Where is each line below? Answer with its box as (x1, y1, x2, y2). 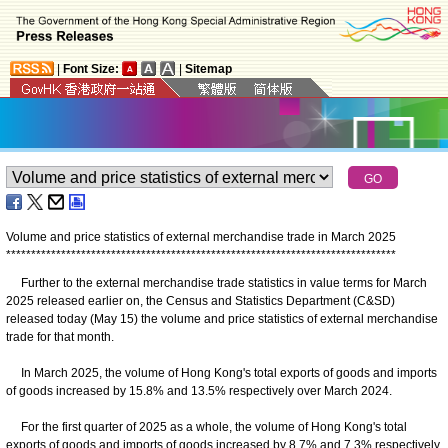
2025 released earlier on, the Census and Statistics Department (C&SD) (6, 293, 395, 308)
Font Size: (63, 61, 119, 76)
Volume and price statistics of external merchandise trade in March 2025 (6, 229, 396, 244)
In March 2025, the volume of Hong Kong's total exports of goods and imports (6, 365, 437, 380)
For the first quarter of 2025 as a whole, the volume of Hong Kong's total (6, 419, 407, 434)
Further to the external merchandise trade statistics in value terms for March (6, 275, 427, 290)
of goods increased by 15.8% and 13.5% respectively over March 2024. (6, 383, 392, 398)
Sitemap (185, 61, 232, 76)
